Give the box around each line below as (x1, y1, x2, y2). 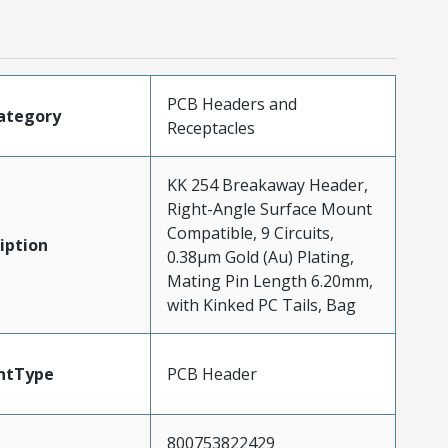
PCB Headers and (166, 93, 297, 115)
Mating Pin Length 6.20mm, (166, 270, 373, 292)
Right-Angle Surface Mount (166, 198, 372, 220)
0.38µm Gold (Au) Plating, (166, 246, 354, 268)
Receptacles (166, 117, 255, 139)
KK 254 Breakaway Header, (166, 174, 368, 196)
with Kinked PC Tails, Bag (166, 294, 356, 316)
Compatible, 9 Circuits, (166, 222, 334, 244)
